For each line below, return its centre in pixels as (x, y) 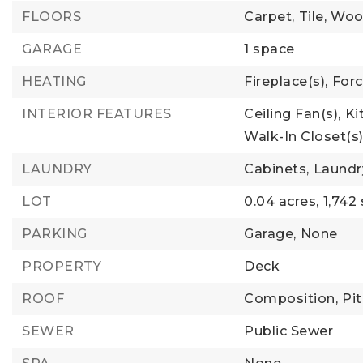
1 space (269, 49)
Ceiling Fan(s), (293, 114)
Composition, (291, 299)
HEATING (54, 81)
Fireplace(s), (286, 81)
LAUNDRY (57, 169)
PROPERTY (62, 266)
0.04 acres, (282, 201)
